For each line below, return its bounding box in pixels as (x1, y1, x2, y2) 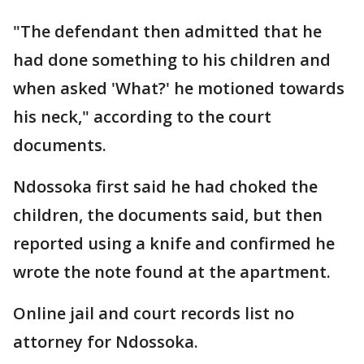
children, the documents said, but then (13, 204, 323, 227)
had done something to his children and (13, 49, 331, 71)
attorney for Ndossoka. (13, 331, 198, 353)
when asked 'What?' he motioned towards (13, 77, 344, 100)
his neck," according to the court (13, 106, 271, 128)
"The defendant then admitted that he (13, 20, 322, 43)
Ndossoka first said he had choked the (13, 175, 318, 198)
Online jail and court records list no (13, 302, 294, 325)
